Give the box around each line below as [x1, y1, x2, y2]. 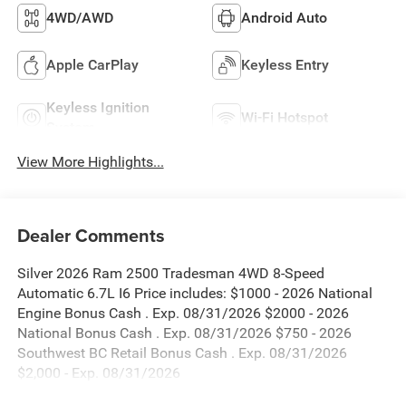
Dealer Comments [16, 222, 165, 249]
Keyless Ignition [45, 98, 150, 116]
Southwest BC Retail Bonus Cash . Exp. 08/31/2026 [16, 344, 347, 362]
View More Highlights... [16, 152, 164, 170]
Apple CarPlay [45, 55, 139, 73]
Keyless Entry [241, 55, 329, 73]
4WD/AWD [45, 8, 113, 26]
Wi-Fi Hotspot [241, 108, 328, 126]
